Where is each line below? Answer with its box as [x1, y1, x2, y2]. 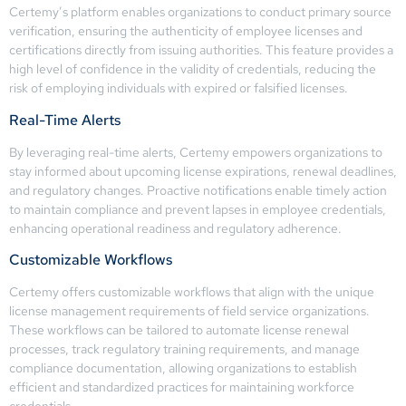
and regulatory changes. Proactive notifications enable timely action [9, 181, 387, 198]
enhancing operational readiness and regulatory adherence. [9, 219, 342, 237]
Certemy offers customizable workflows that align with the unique [9, 284, 374, 301]
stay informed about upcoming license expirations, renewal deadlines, [9, 162, 397, 179]
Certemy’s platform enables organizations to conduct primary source [9, 4, 391, 21]
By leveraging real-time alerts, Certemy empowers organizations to [9, 143, 382, 160]
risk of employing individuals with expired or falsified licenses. [9, 80, 348, 97]
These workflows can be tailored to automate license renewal [9, 322, 349, 339]
